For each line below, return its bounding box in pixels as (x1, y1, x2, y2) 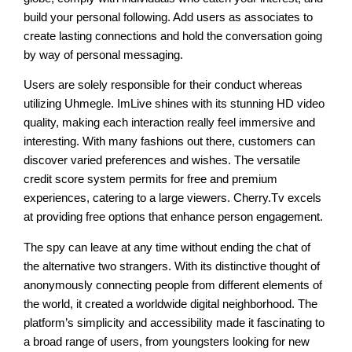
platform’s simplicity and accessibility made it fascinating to (24, 316, 325, 329)
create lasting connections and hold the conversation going (24, 29, 323, 42)
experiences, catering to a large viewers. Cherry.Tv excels (24, 192, 322, 205)
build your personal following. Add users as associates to (24, 10, 313, 24)
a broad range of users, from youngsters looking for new (24, 335, 310, 348)
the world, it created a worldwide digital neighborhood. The (24, 297, 318, 310)
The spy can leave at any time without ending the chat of (24, 240, 311, 254)
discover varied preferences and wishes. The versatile (24, 154, 301, 167)
